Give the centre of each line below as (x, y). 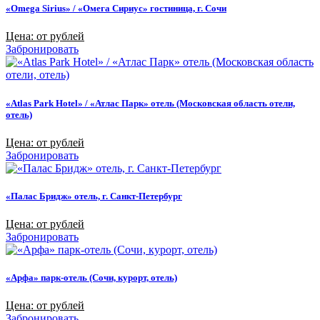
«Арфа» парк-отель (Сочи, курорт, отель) (91, 278)
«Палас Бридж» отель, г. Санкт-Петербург (94, 196)
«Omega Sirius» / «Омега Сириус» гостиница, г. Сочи (116, 9)
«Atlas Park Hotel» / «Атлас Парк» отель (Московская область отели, (150, 103)
